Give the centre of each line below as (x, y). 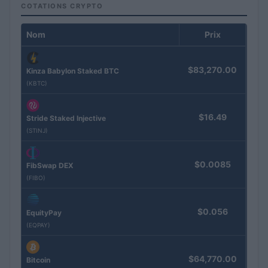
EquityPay (44, 213)
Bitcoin (38, 260)
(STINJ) (37, 131)
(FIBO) (36, 178)
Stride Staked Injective (66, 118)
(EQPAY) (38, 225)
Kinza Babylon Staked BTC (73, 71)
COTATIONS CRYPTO (62, 6)
